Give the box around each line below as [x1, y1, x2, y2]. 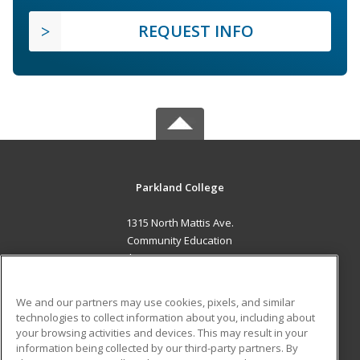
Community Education [127, 233, 233, 248]
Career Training [53, 304, 129, 319]
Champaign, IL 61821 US [122, 251, 237, 266]
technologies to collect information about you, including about [16, 309, 315, 325]
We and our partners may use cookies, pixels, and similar [16, 294, 295, 309]
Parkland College [135, 180, 224, 195]
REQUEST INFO [138, 20, 254, 43]
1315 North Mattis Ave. [125, 215, 234, 231]
